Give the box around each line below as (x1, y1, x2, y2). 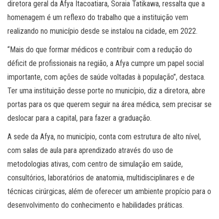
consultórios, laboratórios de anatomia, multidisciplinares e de (7, 173, 195, 183)
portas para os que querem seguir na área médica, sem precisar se (7, 100, 212, 109)
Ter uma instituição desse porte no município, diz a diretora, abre (7, 86, 205, 96)
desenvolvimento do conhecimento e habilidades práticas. (7, 200, 188, 210)
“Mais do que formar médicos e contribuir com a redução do (7, 45, 192, 55)
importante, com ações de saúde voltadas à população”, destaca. (7, 72, 205, 82)
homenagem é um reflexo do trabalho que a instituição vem (7, 13, 188, 22)
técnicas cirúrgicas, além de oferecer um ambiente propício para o (7, 187, 211, 197)
